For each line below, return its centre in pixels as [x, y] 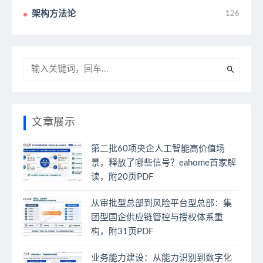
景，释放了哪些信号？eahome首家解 [163, 163]
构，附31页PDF [122, 232]
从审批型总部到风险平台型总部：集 [161, 204]
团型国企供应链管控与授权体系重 [157, 218]
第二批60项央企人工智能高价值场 [158, 149]
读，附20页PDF [122, 177]
